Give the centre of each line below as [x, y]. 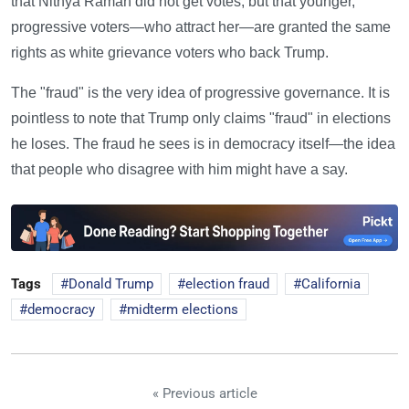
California [331, 284]
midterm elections [183, 310]
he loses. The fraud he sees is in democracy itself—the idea [203, 144]
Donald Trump [111, 284]
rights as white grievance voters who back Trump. [170, 53]
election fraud [227, 284]
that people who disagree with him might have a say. [179, 170]
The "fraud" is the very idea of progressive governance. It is [200, 93]
